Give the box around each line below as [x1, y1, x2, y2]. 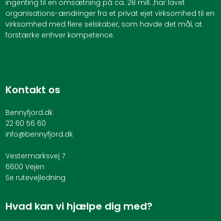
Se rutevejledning [5, 173, 66, 183]
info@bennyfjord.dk [5, 129, 73, 140]
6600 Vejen [5, 162, 44, 172]
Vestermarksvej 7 [5, 151, 65, 161]
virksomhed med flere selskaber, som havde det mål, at [5, 19, 202, 30]
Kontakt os [5, 82, 60, 97]
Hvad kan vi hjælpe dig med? [5, 199, 152, 213]
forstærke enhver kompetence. [5, 30, 114, 40]
